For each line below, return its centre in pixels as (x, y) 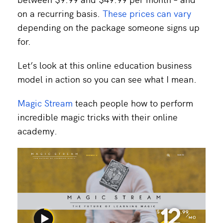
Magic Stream (45, 103)
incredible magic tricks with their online (98, 116)
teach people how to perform (133, 103)
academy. (37, 130)
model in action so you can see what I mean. (107, 79)
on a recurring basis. (60, 13)
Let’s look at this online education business (105, 65)
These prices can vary (147, 13)
